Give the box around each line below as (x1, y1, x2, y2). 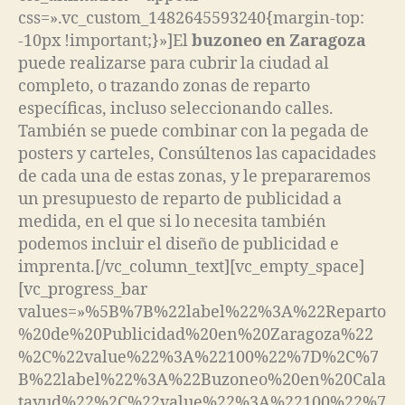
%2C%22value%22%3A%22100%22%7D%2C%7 (18, 346, 379, 368)
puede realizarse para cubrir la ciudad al (18, 52, 329, 74)
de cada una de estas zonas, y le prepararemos (18, 165, 371, 187)
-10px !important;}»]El (18, 30, 192, 52)
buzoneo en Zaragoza (192, 30, 366, 52)
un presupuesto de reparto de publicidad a (18, 188, 342, 210)
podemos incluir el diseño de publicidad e (18, 233, 339, 255)
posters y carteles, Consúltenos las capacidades (18, 143, 376, 165)
